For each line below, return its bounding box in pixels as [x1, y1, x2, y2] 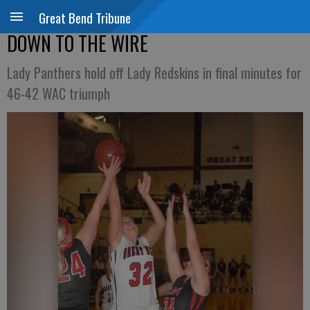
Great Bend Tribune [39, 8, 131, 27]
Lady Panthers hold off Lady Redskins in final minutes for [7, 62, 302, 83]
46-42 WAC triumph [7, 83, 110, 104]
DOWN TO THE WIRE [7, 29, 148, 57]
